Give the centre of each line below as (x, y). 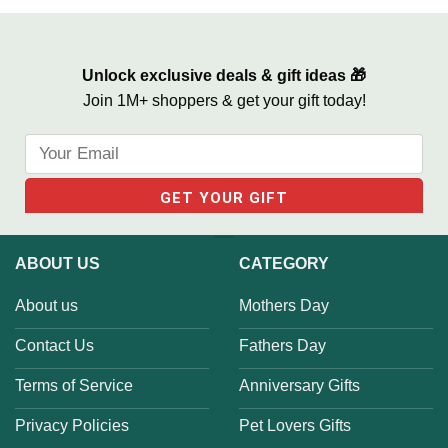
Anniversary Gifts (299, 386)
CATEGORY (284, 264)
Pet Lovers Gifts (295, 426)
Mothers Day (284, 306)
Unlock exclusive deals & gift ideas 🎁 (224, 76)
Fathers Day (282, 346)
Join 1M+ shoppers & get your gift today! (224, 101)
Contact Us (54, 346)
